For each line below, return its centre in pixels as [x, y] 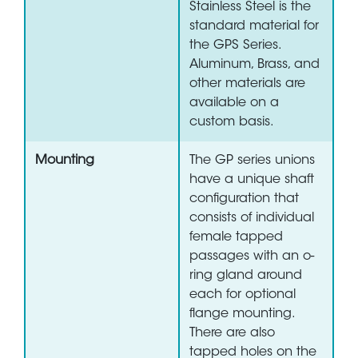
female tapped [236, 238]
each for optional [243, 295]
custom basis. [232, 123]
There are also [232, 334]
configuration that [244, 199]
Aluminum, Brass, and [255, 65]
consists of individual [252, 219]
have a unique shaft [252, 180]
